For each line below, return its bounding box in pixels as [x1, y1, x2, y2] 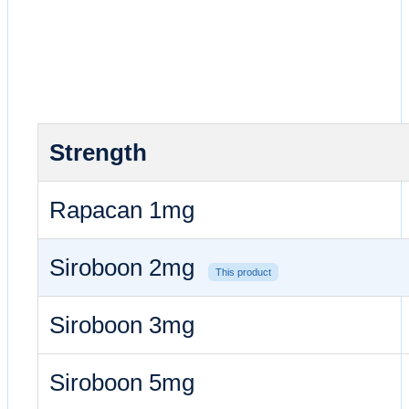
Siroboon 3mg [49, 311, 194, 338]
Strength [49, 139, 147, 165]
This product [215, 266, 271, 278]
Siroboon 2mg [49, 254, 201, 280]
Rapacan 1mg [49, 196, 194, 223]
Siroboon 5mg [49, 369, 194, 395]
